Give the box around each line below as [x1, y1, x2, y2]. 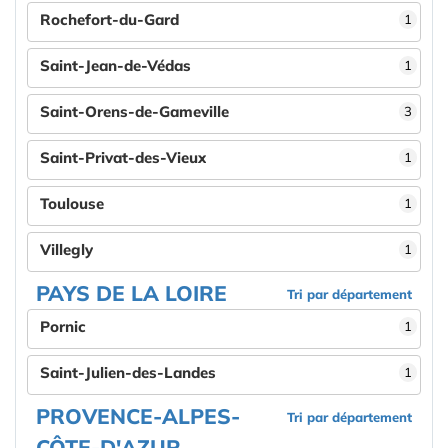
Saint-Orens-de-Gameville [40, 102, 229, 121]
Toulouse [40, 194, 104, 213]
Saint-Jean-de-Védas [40, 56, 191, 75]
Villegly [40, 240, 93, 259]
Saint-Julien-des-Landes [40, 363, 216, 382]
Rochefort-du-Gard [40, 10, 179, 29]
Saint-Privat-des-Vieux [40, 148, 206, 167]
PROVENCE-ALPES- [36, 403, 240, 429]
